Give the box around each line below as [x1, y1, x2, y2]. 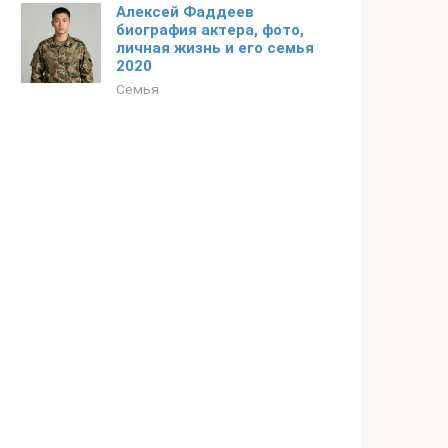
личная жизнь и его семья [116, 39, 314, 57]
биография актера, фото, [116, 21, 304, 39]
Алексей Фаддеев [116, 3, 254, 21]
